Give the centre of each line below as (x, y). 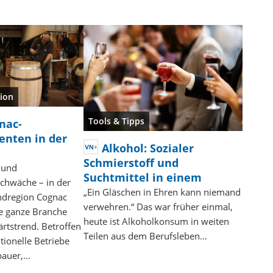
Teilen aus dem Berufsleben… (145, 236)
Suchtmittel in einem (142, 178)
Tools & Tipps (116, 121)
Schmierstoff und (131, 163)
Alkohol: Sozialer (147, 148)
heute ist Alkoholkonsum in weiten (156, 222)
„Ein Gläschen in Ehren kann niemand (162, 192)
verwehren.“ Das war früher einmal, (158, 207)
